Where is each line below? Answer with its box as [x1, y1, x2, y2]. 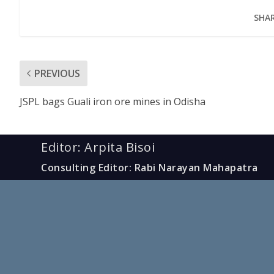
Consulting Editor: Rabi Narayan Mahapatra [41, 160, 258, 174]
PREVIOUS [34, 66, 80, 80]
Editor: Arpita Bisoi [41, 138, 155, 155]
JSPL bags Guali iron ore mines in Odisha [20, 94, 206, 108]
